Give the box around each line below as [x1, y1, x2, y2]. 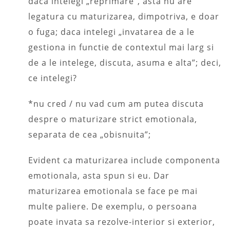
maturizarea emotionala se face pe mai [28, 185, 198, 197]
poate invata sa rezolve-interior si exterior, [28, 216, 215, 227]
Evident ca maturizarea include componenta [28, 154, 220, 166]
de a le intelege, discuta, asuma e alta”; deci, [28, 56, 221, 68]
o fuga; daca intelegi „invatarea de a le [28, 26, 195, 37]
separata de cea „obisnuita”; [28, 128, 151, 140]
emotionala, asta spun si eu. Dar [28, 169, 169, 181]
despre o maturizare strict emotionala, [28, 113, 197, 125]
